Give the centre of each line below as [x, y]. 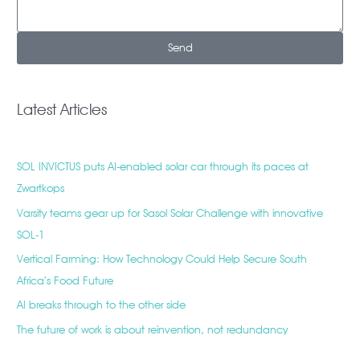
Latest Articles [62, 109]
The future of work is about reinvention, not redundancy [153, 329]
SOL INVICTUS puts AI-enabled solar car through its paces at [163, 167]
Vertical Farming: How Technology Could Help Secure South [162, 258]
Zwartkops [41, 188]
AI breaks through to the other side [102, 305]
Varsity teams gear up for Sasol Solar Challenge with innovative [170, 213]
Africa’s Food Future [65, 280]
